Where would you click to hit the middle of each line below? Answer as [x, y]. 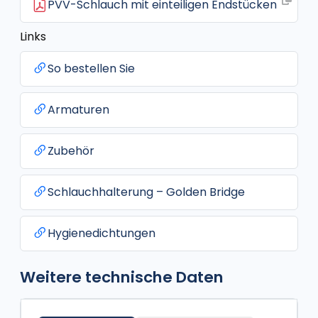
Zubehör [71, 151]
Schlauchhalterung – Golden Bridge [146, 192]
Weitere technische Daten [122, 277]
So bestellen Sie [91, 68]
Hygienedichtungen [102, 233]
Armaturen [78, 110]
